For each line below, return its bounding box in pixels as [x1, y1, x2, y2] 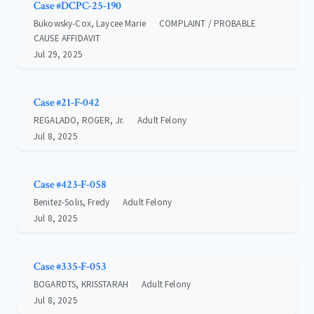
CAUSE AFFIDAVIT [34, 32, 101, 45]
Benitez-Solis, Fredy [34, 196, 109, 209]
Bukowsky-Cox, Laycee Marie [34, 18, 146, 30]
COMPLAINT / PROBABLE [159, 18, 257, 30]
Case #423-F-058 [34, 177, 107, 193]
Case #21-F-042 [34, 95, 100, 111]
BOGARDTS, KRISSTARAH [34, 278, 128, 291]
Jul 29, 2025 [34, 48, 83, 61]
